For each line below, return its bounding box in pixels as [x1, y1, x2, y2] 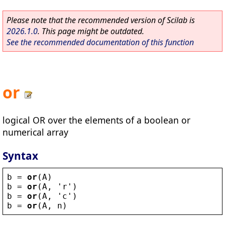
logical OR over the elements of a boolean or [3, 114, 190, 126]
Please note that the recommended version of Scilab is [7, 15, 195, 26]
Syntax [3, 148, 38, 163]
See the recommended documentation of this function [7, 37, 194, 48]
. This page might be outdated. [38, 26, 144, 37]
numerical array [3, 126, 68, 138]
